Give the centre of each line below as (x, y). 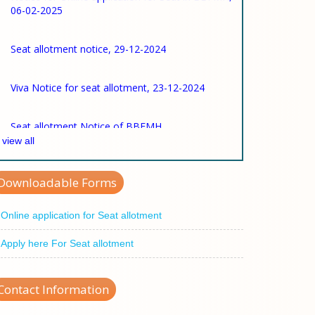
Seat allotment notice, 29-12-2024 (88, 37)
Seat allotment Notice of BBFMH (86, 115)
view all (18, 140)
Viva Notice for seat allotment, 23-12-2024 (108, 76)
